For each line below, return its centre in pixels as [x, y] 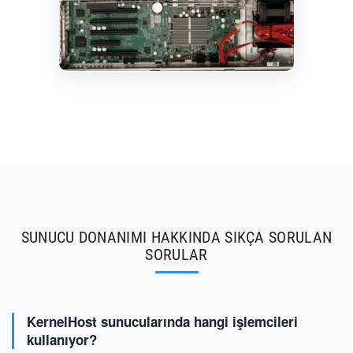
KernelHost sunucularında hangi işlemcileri [162, 321]
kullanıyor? [62, 340]
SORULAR [176, 255]
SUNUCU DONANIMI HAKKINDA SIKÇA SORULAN [176, 237]
